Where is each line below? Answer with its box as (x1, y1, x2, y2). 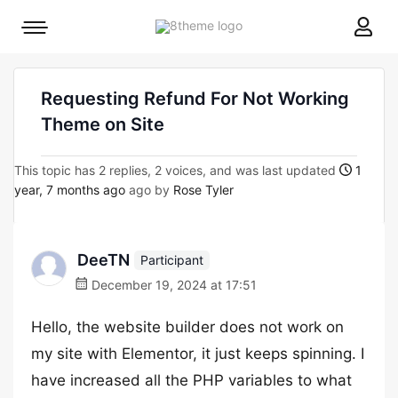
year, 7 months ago (14, 182, 125, 197)
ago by (125, 182, 173, 197)
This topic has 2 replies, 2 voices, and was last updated (14, 163, 339, 178)
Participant (140, 251, 203, 267)
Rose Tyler (173, 182, 234, 197)
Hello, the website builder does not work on (31, 318, 344, 336)
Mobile (34, 24, 72, 39)
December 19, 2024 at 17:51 (88, 277, 257, 292)
